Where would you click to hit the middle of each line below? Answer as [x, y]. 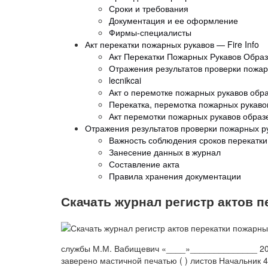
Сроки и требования [149, 8]
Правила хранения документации [175, 176]
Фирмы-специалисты [150, 32]
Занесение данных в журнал [165, 152]
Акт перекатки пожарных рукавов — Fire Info [172, 44]
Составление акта [144, 164]
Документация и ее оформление [173, 20]
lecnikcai [125, 80]
